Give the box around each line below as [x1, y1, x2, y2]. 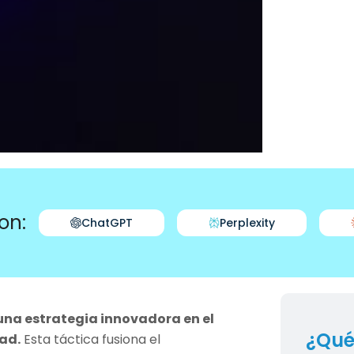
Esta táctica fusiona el [21, 330, 161, 348]
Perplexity [220, 215, 275, 231]
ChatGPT [81, 215, 133, 231]
